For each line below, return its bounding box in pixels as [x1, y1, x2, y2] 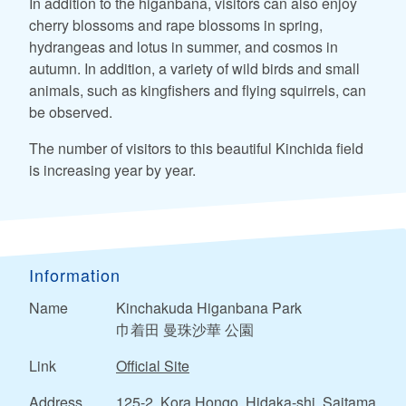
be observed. [29, 101, 112, 122]
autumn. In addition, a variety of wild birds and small [29, 57, 360, 79]
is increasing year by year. [29, 159, 196, 180]
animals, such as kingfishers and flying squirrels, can [29, 79, 366, 101]
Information [29, 262, 121, 286]
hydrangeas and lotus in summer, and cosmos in [29, 35, 338, 57]
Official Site [116, 354, 189, 376]
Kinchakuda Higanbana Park [116, 296, 302, 318]
